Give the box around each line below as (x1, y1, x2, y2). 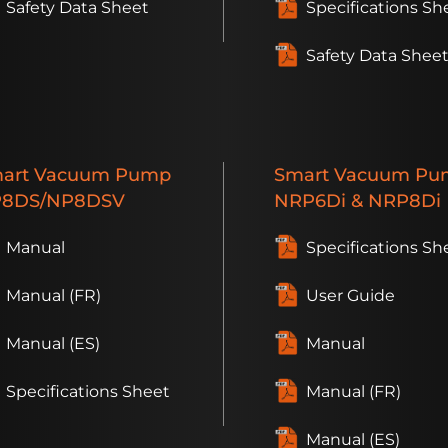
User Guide (306, 286, 395, 306)
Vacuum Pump (29, 164, 171, 186)
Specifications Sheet (6, 382, 170, 402)
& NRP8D (346, 190, 436, 212)
